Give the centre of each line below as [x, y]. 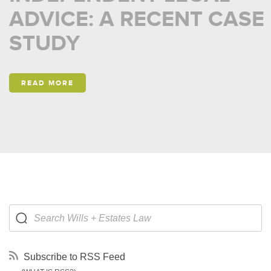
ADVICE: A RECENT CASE [137, 18]
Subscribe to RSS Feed [73, 257]
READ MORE [47, 83]
